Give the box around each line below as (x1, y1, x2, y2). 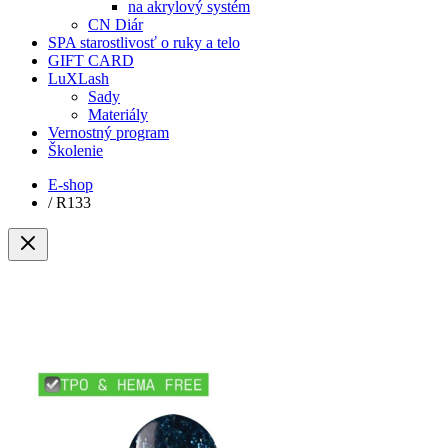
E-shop (48, 176, 93, 193)
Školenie (48, 142, 103, 159)
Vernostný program (48, 124, 169, 141)
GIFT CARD (48, 52, 134, 69)
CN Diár (88, 16, 143, 33)
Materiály (88, 106, 148, 123)
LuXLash (48, 70, 109, 87)
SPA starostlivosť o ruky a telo (48, 34, 240, 51)
